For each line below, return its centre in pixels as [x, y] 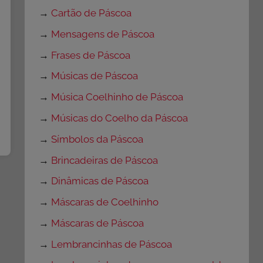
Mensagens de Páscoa [103, 34]
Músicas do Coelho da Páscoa [120, 118]
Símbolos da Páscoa [97, 139]
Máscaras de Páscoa [98, 223]
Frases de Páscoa [91, 55]
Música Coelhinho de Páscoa [117, 97]
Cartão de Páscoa [92, 13]
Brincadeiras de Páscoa [105, 160]
